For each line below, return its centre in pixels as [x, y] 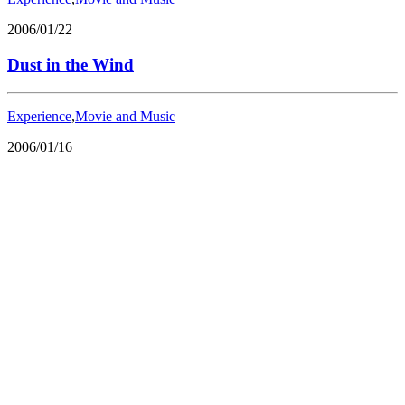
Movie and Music [125, 116]
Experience [39, 116]
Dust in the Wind [71, 64]
